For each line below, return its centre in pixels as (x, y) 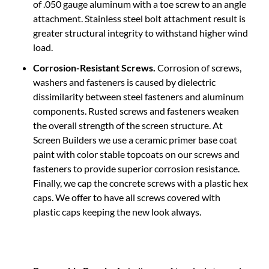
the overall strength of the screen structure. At (128, 119)
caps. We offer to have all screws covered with (127, 191)
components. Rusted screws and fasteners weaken (136, 104)
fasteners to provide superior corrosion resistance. (136, 162)
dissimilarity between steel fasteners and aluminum (138, 90)
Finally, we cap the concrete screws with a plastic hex (141, 177)
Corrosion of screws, (198, 61)
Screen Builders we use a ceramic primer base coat (135, 133)
